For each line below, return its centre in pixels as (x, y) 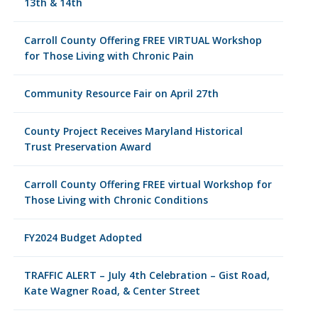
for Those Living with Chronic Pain (109, 56)
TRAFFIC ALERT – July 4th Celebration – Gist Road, (147, 275)
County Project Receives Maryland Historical (133, 131)
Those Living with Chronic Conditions (116, 200)
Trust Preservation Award (87, 147)
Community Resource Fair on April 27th (121, 93)
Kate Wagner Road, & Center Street (112, 291)
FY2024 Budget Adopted (83, 237)
